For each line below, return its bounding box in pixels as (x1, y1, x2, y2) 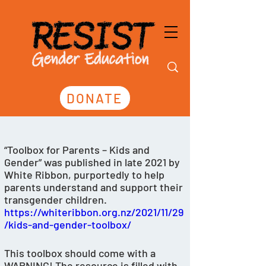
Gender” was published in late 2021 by (4, 156, 182, 169)
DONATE (66, 90, 123, 106)
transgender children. (4, 193, 109, 206)
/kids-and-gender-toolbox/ (4, 218, 131, 231)
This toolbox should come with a (4, 246, 158, 259)
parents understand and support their (4, 180, 185, 194)
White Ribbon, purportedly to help (4, 168, 167, 181)
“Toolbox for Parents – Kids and (4, 143, 152, 156)
